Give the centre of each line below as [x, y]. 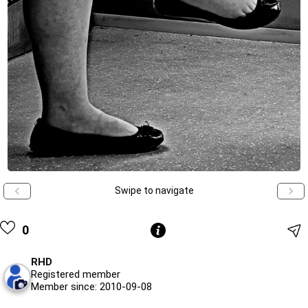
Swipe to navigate [154, 191]
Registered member [76, 274]
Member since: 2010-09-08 [91, 286]
